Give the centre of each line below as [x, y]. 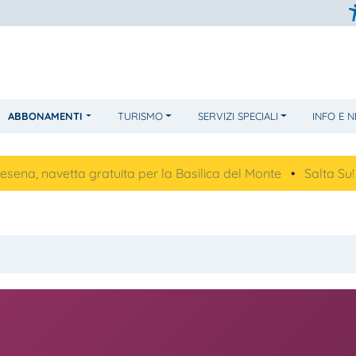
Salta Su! [277, 173]
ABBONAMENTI [46, 116]
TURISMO [140, 116]
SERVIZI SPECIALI [238, 116]
